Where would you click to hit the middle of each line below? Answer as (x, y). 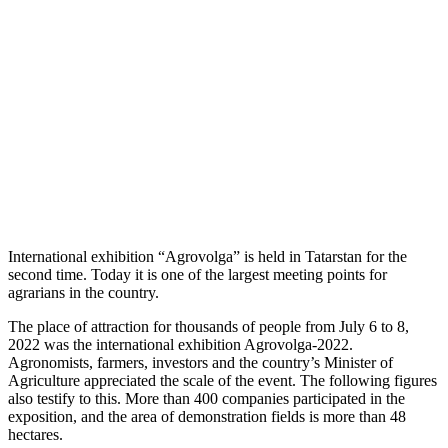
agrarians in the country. (83, 293)
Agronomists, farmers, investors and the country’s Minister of (200, 363)
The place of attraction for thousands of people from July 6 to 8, (208, 327)
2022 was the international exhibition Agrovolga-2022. (180, 345)
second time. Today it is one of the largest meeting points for (197, 275)
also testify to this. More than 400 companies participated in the (206, 399)
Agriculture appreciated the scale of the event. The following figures (222, 381)
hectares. (35, 435)
